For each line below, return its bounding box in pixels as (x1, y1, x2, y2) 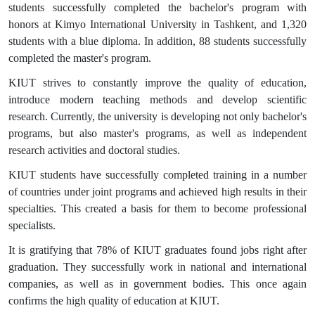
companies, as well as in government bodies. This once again (8, 277, 307, 290)
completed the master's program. (8, 51, 151, 64)
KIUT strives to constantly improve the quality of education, (8, 76, 307, 89)
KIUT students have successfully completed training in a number (8, 168, 307, 181)
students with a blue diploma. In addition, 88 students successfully (8, 34, 307, 47)
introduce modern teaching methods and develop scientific (8, 93, 307, 105)
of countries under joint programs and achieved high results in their (8, 185, 307, 198)
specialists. (8, 219, 56, 231)
